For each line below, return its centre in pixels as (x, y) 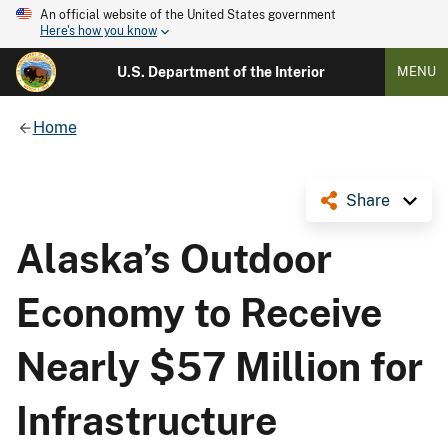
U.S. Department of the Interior (220, 72)
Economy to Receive (199, 312)
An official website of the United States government (188, 15)
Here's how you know (98, 31)
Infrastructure (146, 420)
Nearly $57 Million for (219, 366)
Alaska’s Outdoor (174, 258)
